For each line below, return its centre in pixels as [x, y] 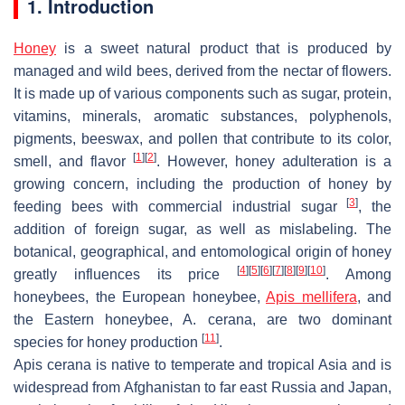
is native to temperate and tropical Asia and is [241, 364]
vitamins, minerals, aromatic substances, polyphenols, [202, 116]
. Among [359, 274]
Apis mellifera [311, 297]
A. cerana [217, 319]
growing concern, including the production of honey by [202, 184]
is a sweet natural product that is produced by [224, 48]
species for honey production [108, 342]
